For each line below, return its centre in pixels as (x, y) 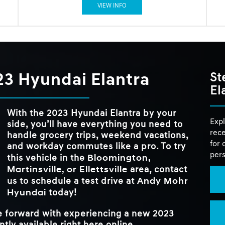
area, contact (157, 170)
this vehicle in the (47, 158)
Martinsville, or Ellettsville (67, 169)
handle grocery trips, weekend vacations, (98, 136)
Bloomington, (119, 158)
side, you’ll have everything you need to (95, 125)
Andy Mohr (163, 181)
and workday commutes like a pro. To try (96, 147)
